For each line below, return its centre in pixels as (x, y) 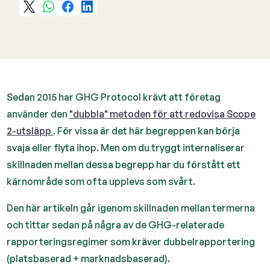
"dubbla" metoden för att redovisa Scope (163, 114)
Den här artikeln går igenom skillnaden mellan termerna (131, 208)
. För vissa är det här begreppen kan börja (147, 131)
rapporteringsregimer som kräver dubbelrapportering (131, 242)
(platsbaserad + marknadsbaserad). (89, 259)
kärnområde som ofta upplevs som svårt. (101, 181)
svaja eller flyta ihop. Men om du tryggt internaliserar (126, 148)
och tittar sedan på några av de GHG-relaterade (116, 225)
